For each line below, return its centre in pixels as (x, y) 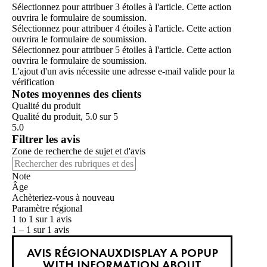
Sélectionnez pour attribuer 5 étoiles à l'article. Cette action (122, 50)
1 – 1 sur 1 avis (41, 230)
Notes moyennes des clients (77, 94)
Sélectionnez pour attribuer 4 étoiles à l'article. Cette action (122, 29)
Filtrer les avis (46, 139)
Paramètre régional (47, 209)
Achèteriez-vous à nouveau (63, 198)
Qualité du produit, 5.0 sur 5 (65, 117)
